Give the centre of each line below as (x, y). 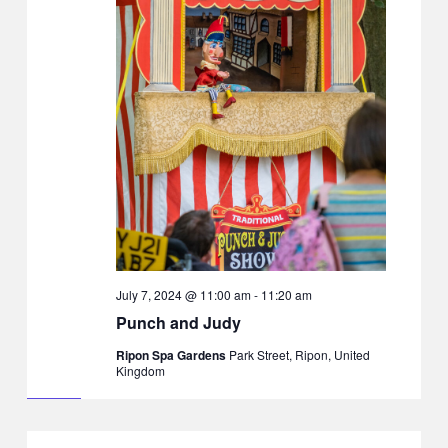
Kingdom (140, 370)
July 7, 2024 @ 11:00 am (183, 294)
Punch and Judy (178, 322)
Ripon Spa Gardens (172, 354)
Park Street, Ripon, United (299, 354)
